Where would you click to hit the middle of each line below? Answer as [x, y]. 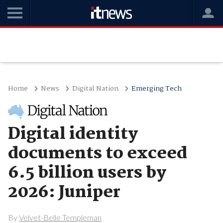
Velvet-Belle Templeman [60, 217]
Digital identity [73, 134]
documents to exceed [97, 154]
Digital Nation [95, 89]
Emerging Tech [156, 89]
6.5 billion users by [87, 173]
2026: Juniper [64, 193]
